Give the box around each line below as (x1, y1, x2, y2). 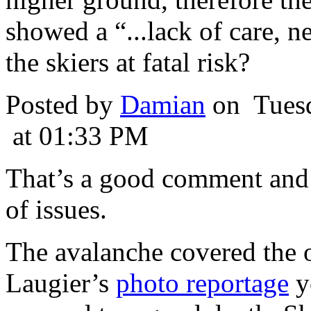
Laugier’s (6, 268, 116, 299)
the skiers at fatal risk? (6, 47, 250, 78)
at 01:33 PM (6, 121, 149, 151)
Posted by (6, 90, 120, 120)
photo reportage (116, 268, 289, 299)
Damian (120, 90, 205, 120)
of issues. (6, 194, 107, 225)
